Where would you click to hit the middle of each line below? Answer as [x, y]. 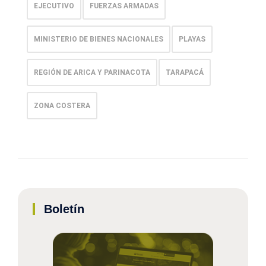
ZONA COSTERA [62, 105]
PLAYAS [192, 39]
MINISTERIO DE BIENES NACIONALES [99, 39]
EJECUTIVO [54, 6]
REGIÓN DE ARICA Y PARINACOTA [92, 72]
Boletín [64, 209]
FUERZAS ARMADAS [124, 6]
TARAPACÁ [185, 72]
